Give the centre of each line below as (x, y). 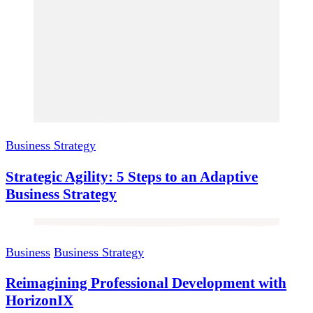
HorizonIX (39, 300)
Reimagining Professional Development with (146, 283)
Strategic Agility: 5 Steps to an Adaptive (132, 176)
